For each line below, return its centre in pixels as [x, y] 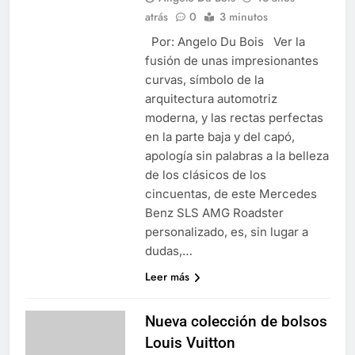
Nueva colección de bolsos [236, 321]
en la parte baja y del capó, [219, 136]
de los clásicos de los [205, 174]
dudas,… [168, 250]
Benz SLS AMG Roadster [214, 212]
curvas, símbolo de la [204, 79]
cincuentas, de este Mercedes [231, 193]
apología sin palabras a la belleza [237, 155]
